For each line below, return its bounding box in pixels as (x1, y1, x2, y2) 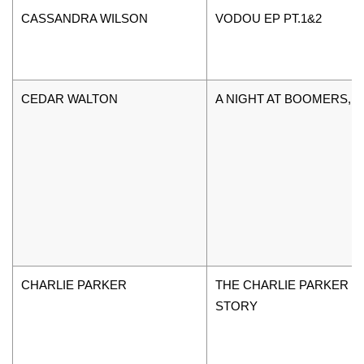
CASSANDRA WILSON (21, 11, 148, 25)
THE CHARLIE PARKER (215, 277, 349, 292)
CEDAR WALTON (21, 91, 118, 106)
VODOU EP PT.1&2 (215, 11, 322, 25)
